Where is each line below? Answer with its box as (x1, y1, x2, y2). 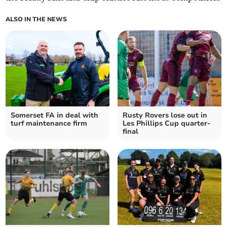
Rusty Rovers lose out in (123, 110, 207, 121)
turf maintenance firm (11, 119, 88, 129)
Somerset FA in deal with (11, 110, 99, 121)
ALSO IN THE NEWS (6, 15, 67, 24)
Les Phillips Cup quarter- (123, 119, 210, 129)
